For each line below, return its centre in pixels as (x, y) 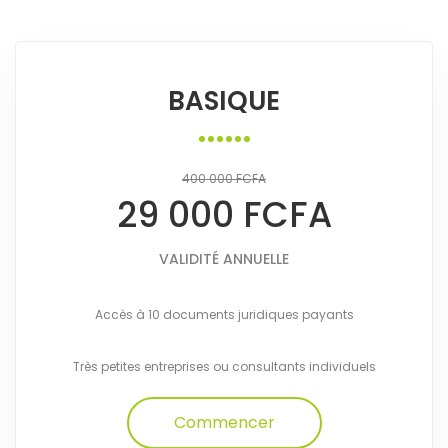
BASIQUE (224, 101)
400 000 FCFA (224, 178)
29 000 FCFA (224, 214)
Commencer (224, 422)
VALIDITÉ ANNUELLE (224, 259)
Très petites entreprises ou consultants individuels (224, 366)
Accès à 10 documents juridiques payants (224, 314)
